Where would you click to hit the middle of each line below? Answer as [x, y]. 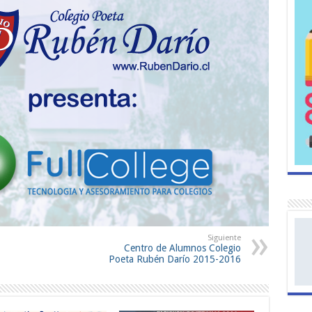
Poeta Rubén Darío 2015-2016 [174, 259]
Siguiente [224, 238]
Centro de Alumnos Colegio [182, 248]
